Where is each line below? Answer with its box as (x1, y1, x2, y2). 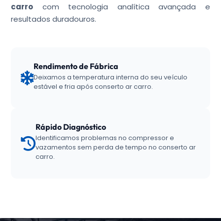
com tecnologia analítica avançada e (33, 1, 210, 12)
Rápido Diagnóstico (36, 122, 107, 132)
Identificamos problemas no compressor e (36, 133, 175, 143)
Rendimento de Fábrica (34, 61, 119, 71)
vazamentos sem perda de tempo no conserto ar (36, 143, 196, 152)
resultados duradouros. (11, 14, 97, 24)
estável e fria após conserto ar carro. (34, 82, 153, 91)
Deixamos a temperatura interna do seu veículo (34, 73, 188, 82)
